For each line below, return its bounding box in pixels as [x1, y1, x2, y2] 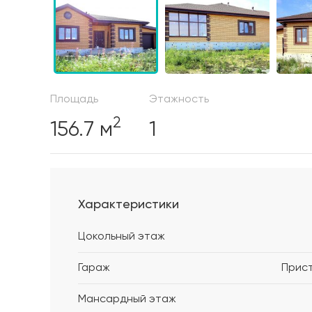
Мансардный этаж [78, 293, 176, 305]
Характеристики [78, 198, 179, 211]
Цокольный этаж [78, 231, 165, 242]
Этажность [149, 93, 209, 105]
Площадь [50, 93, 98, 105]
